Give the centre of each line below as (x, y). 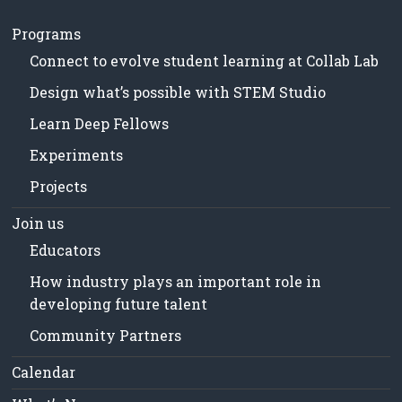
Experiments (77, 155)
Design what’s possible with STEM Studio (178, 92)
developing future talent (119, 304)
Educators (66, 250)
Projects (59, 187)
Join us (38, 223)
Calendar (44, 372)
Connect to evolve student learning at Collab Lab (205, 61)
